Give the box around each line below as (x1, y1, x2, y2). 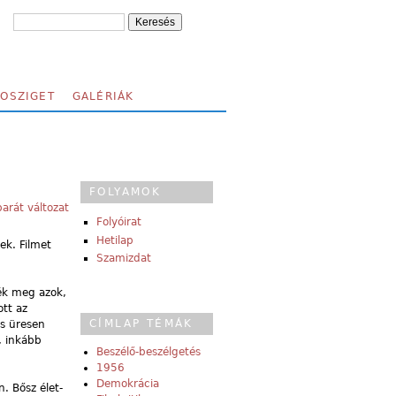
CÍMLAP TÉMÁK (89, 317, 194, 331)
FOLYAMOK (89, 186, 162, 198)
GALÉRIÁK (72, 90, 134, 103)
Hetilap (96, 233, 133, 247)
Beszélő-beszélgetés (96, 346, 201, 359)
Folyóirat (96, 216, 141, 229)
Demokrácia (96, 377, 159, 391)
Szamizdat (96, 252, 151, 265)
